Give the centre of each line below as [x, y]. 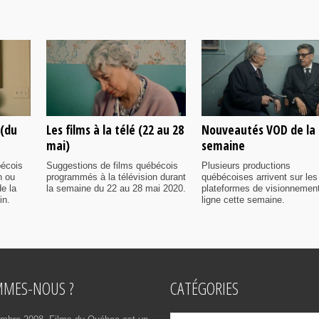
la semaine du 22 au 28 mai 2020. [116, 188]
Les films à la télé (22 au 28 [115, 129]
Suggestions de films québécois [112, 165]
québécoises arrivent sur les [260, 177]
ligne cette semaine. [243, 199]
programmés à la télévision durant [116, 177]
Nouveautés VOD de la [258, 129]
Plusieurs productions [246, 165]
